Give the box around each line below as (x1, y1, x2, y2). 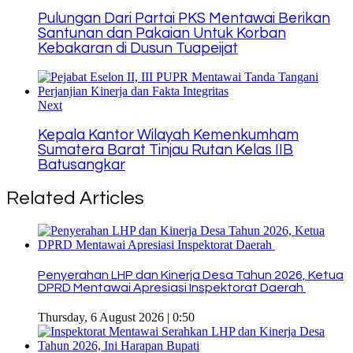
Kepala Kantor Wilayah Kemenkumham (38, 128, 299, 143)
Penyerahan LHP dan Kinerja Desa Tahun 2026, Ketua (38, 269, 344, 282)
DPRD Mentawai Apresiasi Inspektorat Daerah (38, 281, 306, 295)
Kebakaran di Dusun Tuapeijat (38, 40, 238, 56)
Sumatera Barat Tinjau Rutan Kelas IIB (38, 143, 293, 158)
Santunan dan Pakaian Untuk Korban (38, 25, 286, 41)
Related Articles (6, 188, 144, 208)
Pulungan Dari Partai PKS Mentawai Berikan (38, 10, 330, 26)
